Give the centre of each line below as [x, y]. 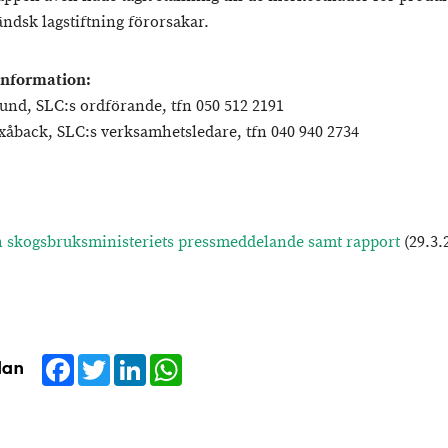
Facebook [109, 361]
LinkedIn [176, 361]
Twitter [133, 361]
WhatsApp [219, 361]
